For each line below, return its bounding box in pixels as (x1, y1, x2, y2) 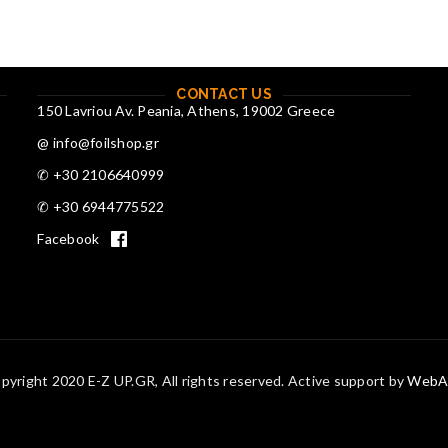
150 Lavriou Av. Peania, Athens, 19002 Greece (37, 102, 336, 119)
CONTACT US (176, 86, 272, 102)
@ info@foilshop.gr (37, 134, 159, 151)
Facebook (37, 230, 100, 247)
